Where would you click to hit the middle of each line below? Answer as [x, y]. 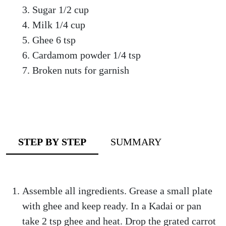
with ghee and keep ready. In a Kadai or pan [112, 206]
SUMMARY [136, 142]
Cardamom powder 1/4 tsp [87, 55]
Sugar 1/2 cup [61, 10]
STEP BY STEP [52, 142]
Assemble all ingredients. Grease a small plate [117, 191]
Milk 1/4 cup [59, 25]
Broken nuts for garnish [81, 70]
